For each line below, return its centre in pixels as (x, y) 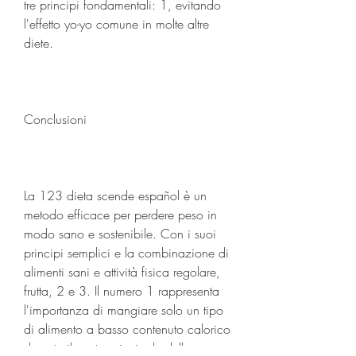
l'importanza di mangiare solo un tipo (124, 310)
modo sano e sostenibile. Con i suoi (120, 233)
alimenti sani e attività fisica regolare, (122, 271)
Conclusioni (55, 119)
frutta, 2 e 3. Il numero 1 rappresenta (122, 290)
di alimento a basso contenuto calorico (127, 329)
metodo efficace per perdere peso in (120, 214)
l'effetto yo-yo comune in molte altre (116, 23)
